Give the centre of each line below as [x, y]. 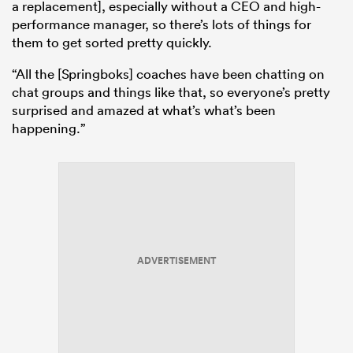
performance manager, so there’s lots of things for [162, 24]
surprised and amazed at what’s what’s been [144, 110]
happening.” [49, 128]
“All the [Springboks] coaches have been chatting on [168, 73]
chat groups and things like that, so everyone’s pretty [171, 91]
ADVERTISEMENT [176, 260]
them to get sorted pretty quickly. [112, 42]
